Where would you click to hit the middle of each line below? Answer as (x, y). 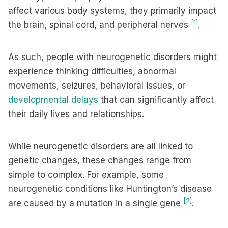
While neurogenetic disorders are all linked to (101, 146)
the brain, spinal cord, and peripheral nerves (99, 25)
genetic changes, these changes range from (100, 160)
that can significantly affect (156, 100)
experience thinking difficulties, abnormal (92, 71)
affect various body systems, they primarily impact (112, 11)
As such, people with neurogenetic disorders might (112, 57)
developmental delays (53, 100)
